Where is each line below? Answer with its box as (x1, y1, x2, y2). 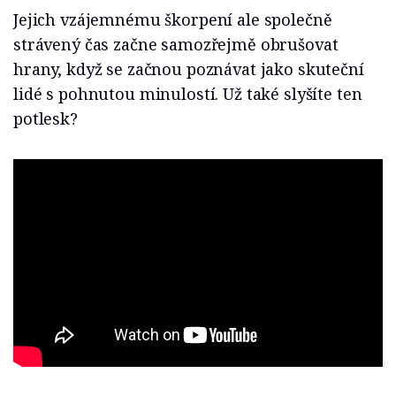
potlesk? (13, 108, 78, 130)
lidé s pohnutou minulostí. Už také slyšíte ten (13, 83, 362, 105)
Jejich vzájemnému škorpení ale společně (13, 9, 332, 31)
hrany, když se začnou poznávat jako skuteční (13, 58, 364, 80)
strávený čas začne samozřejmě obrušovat (13, 34, 339, 56)
